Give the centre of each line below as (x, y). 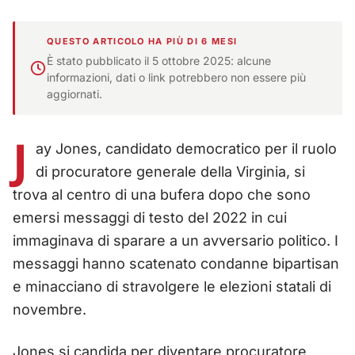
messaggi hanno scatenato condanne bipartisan (176, 263)
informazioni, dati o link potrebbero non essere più (176, 77)
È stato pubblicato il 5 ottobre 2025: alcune (159, 60)
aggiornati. (74, 94)
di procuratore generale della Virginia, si (170, 171)
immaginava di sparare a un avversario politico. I (176, 240)
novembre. (50, 309)
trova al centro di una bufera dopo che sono (162, 194)
